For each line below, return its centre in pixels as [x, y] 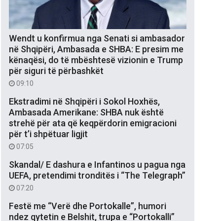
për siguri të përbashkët [56, 71]
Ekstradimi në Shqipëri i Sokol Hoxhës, [84, 101]
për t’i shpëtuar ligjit [48, 134]
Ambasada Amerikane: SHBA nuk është [86, 112]
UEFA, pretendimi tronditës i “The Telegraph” [97, 175]
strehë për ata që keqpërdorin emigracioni [93, 123]
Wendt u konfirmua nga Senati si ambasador [97, 38]
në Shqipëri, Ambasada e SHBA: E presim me [96, 49]
